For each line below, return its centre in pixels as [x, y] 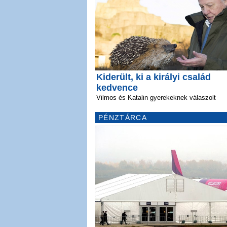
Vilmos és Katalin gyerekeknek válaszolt [156, 97]
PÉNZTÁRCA [123, 117]
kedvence [117, 87]
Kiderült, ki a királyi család [154, 77]
